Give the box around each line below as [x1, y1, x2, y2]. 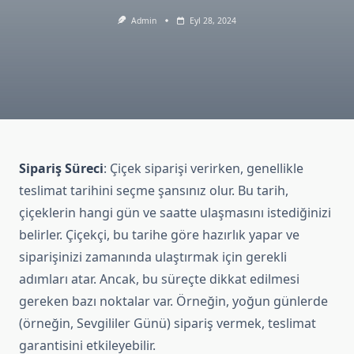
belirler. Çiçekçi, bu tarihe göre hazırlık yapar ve [19, 226, 299, 244]
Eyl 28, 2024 [189, 15, 236, 26]
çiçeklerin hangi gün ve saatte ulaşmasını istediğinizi [19, 204, 331, 222]
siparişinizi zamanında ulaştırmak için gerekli [19, 248, 287, 266]
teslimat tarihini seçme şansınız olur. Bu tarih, [19, 182, 288, 200]
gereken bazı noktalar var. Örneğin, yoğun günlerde [19, 292, 328, 311]
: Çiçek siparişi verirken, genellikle [104, 160, 303, 178]
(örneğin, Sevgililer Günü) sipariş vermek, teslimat [19, 314, 316, 333]
